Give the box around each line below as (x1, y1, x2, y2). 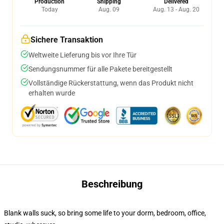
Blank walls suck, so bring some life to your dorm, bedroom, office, (4, 209, 206, 217)
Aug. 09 (98, 6, 119, 13)
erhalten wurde (28, 89, 75, 97)
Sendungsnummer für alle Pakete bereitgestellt (28, 65, 172, 73)
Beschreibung (81, 178, 142, 190)
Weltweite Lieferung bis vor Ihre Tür (28, 51, 136, 59)
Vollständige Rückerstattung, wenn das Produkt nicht (28, 79, 193, 87)
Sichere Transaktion (30, 35, 103, 44)
